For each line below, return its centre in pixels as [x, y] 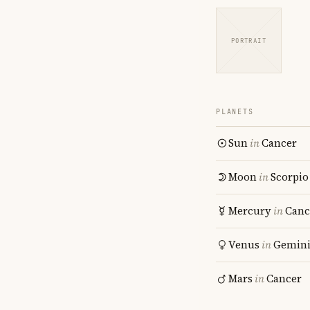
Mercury [250, 211]
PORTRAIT [249, 40]
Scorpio [290, 177]
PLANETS [235, 112]
